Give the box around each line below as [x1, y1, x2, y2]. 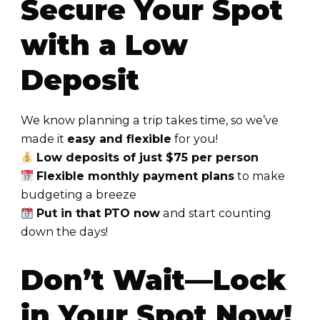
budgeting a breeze [21, 188, 136, 202]
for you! [171, 132, 218, 146]
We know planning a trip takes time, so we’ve [21, 114, 279, 128]
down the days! [21, 225, 108, 239]
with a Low [21, 27, 188, 62]
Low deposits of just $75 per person [36, 151, 259, 165]
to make [234, 169, 286, 184]
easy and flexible [67, 132, 171, 146]
